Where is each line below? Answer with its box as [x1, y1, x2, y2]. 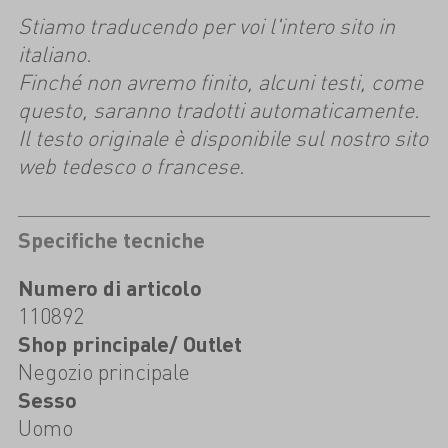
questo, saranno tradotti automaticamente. [17, 96, 420, 124]
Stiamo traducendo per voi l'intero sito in [17, 12, 395, 40]
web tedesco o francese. [17, 152, 245, 180]
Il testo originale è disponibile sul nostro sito [17, 124, 428, 152]
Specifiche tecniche [17, 225, 205, 253]
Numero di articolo [17, 273, 202, 301]
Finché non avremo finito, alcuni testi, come [17, 68, 423, 96]
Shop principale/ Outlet [17, 329, 242, 357]
